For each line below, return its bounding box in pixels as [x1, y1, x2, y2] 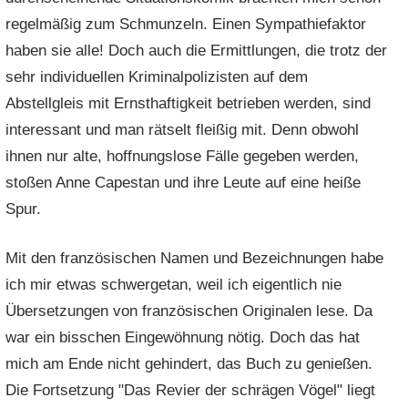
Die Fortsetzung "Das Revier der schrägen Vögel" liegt [5, 382, 376, 400]
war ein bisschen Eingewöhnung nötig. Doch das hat [5, 329, 361, 347]
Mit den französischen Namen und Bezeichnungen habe [5, 250, 384, 268]
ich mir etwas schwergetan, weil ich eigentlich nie [5, 276, 342, 294]
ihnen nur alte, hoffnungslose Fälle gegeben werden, [5, 147, 360, 165]
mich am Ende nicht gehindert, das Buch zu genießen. [5, 355, 373, 373]
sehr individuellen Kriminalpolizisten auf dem [5, 67, 309, 86]
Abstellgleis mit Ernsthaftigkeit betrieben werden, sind [5, 94, 372, 112]
